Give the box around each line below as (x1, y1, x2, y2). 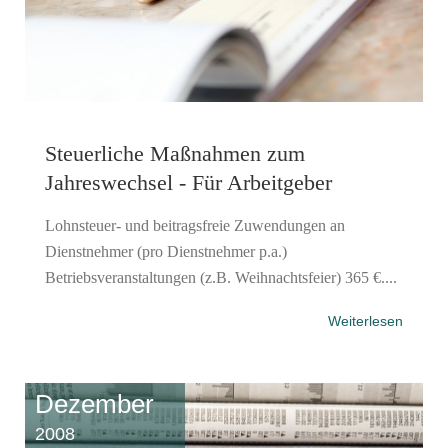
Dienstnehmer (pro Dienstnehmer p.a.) (45, 242, 287, 260)
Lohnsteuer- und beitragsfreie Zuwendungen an (45, 216, 345, 234)
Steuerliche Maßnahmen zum (45, 140, 305, 166)
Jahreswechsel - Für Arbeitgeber (45, 169, 332, 195)
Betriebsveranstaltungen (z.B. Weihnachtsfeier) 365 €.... (45, 268, 397, 286)
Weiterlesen (328, 312, 403, 329)
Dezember (35, 388, 154, 419)
